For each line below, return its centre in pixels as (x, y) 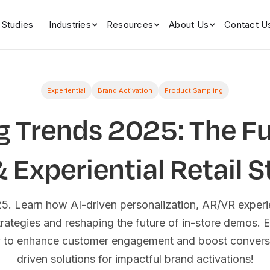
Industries (70, 24)
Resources (130, 24)
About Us (189, 24)
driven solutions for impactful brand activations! (135, 259)
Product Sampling (194, 90)
